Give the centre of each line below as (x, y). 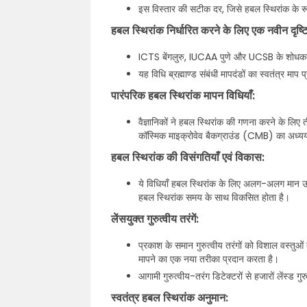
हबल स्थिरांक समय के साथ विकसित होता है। (214, 197)
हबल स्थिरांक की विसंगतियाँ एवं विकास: (188, 157)
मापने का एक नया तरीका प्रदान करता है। (209, 259)
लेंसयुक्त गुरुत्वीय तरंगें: (155, 219)
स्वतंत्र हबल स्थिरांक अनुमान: (170, 298)
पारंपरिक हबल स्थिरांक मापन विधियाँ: (183, 96)
